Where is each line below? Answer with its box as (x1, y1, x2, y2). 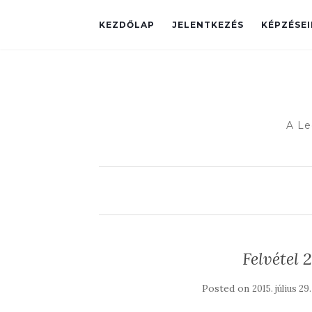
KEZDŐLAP (99, 19, 155, 30)
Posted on (202, 282, 253, 295)
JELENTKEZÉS (172, 19, 244, 30)
